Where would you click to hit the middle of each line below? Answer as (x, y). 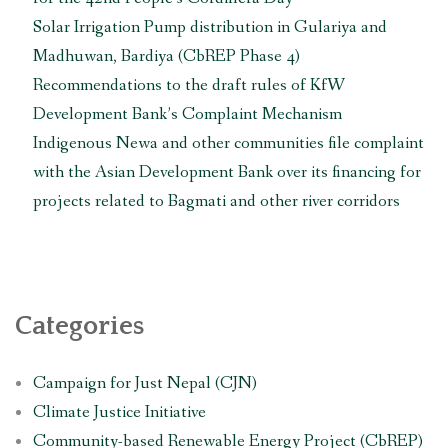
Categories (79, 325)
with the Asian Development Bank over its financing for (226, 172)
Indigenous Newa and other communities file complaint (228, 143)
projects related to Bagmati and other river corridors (216, 201)
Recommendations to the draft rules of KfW (188, 85)
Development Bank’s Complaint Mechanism (187, 114)
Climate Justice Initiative (119, 412)
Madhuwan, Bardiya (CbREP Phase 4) (166, 56)
